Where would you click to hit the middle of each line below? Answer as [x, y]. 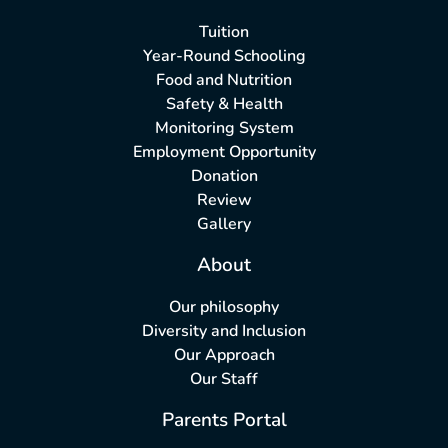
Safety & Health [224, 104]
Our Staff [224, 379]
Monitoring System [224, 128]
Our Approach [224, 355]
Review [224, 200]
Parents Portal [224, 420]
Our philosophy [224, 307]
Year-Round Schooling [224, 56]
